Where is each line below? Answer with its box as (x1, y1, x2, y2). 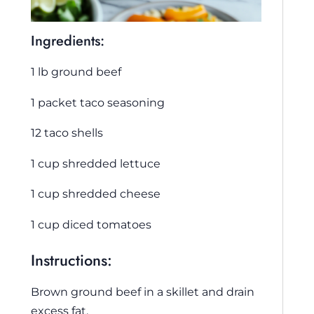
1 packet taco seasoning (31, 95, 165, 109)
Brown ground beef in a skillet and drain (31, 284, 254, 299)
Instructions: (31, 249, 112, 271)
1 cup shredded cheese (31, 186, 161, 201)
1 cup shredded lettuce (31, 156, 161, 170)
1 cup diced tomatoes (31, 217, 151, 231)
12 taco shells (31, 125, 103, 140)
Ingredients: (31, 31, 104, 52)
